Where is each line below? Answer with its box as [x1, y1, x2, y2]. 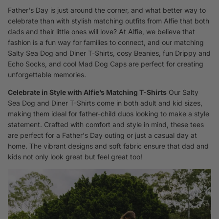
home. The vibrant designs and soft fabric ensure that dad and [8, 142, 209, 150]
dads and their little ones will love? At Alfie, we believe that [8, 27, 195, 36]
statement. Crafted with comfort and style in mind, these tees [8, 120, 204, 129]
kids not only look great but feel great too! [8, 153, 142, 161]
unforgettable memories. [8, 70, 88, 79]
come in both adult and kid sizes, [95, 99, 202, 107]
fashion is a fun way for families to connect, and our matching [8, 38, 204, 46]
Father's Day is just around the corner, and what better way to [8, 6, 206, 14]
